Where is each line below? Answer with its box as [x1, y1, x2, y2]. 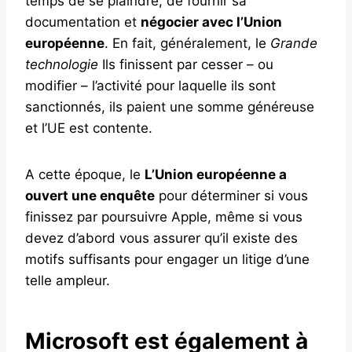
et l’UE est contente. [25, 119, 152, 136]
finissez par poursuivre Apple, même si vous [25, 208, 302, 225]
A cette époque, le [25, 166, 145, 182]
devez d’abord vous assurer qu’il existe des [25, 229, 298, 246]
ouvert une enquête [25, 187, 155, 203]
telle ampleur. [25, 272, 110, 288]
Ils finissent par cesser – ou [98, 56, 273, 72]
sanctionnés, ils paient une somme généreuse [25, 98, 314, 115]
